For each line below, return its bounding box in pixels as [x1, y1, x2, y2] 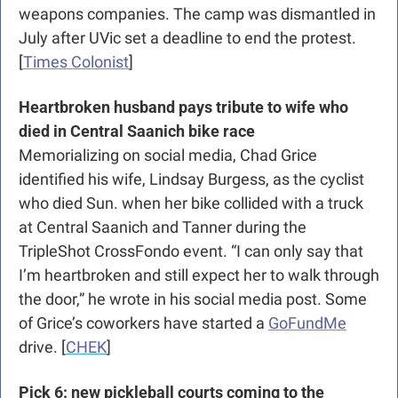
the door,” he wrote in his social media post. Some [19, 290, 367, 309]
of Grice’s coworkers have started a [19, 314, 268, 333]
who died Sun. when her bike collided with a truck [19, 194, 363, 213]
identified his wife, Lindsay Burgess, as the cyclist [19, 170, 364, 189]
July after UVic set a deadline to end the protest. [19, 28, 356, 48]
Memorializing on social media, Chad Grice [19, 146, 317, 165]
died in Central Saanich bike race [19, 122, 255, 141]
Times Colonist [23, 52, 129, 72]
